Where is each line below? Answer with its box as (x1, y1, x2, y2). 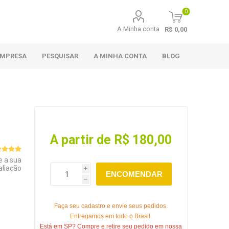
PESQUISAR (42, 52, 79, 60)
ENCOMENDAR (105, 170, 163, 178)
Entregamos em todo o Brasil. (70, 213, 152, 220)
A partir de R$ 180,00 (50, 132, 172, 147)
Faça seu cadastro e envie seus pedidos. (54, 202, 168, 210)
